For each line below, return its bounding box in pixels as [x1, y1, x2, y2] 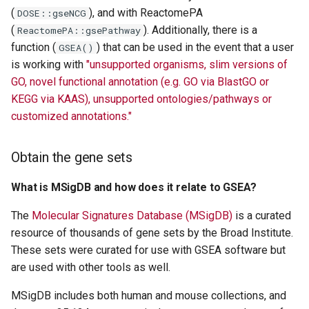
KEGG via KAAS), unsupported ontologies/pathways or [11, 92, 272, 106]
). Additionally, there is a [143, 23, 257, 37]
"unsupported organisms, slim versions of [86, 57, 288, 71]
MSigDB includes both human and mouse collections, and [11, 288, 286, 302]
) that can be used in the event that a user [97, 40, 294, 54]
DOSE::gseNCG [17, 6, 86, 19]
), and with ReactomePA [89, 6, 203, 19]
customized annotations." [11, 109, 132, 123]
